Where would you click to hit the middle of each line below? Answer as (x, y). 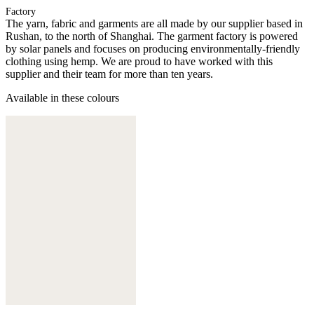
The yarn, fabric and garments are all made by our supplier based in (154, 23)
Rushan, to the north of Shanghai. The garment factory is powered (152, 36)
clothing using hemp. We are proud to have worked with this (139, 61)
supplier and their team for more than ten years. (109, 74)
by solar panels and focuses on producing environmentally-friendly (153, 48)
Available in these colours (62, 97)
